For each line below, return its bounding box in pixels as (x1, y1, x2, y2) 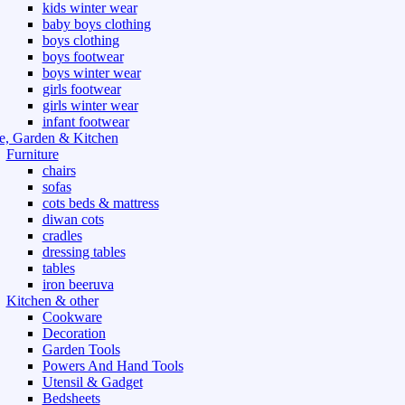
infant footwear (42, 114, 129, 130)
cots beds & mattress (42, 195, 159, 212)
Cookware (42, 309, 102, 325)
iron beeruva (42, 277, 114, 293)
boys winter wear (42, 65, 141, 81)
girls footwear (42, 81, 121, 98)
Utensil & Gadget (42, 374, 143, 391)
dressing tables (42, 244, 126, 260)
